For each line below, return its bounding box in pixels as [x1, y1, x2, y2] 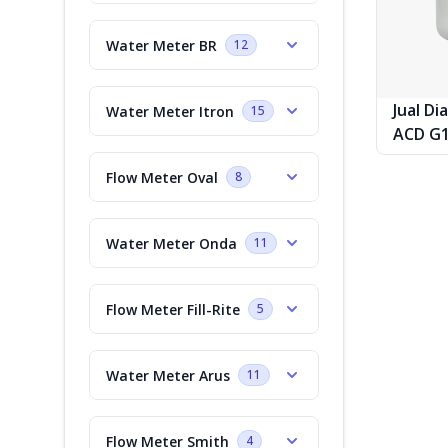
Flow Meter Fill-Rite [106, 299, 240, 319]
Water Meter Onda [106, 233, 237, 253]
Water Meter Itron [106, 101, 234, 121]
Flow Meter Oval [106, 167, 218, 187]
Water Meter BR [106, 35, 217, 55]
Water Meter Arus [106, 365, 230, 385]
